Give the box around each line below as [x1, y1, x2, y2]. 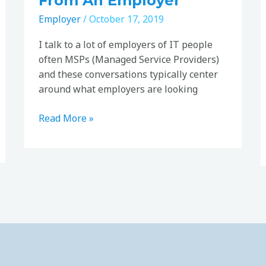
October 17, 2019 [89, 12, 164, 26]
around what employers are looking [39, 83, 198, 96]
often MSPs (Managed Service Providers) [39, 53, 220, 66]
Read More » [39, 112, 94, 125]
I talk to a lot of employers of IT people [39, 38, 213, 52]
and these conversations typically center [39, 68, 218, 81]
